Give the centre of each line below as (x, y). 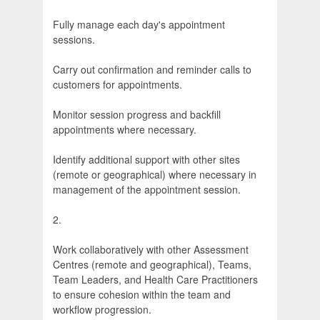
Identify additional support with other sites (146, 160)
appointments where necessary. (125, 130)
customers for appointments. (117, 85)
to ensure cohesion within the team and (142, 295)
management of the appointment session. (147, 190)
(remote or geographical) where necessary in (155, 175)
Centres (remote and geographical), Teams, (152, 265)
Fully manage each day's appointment (139, 25)
